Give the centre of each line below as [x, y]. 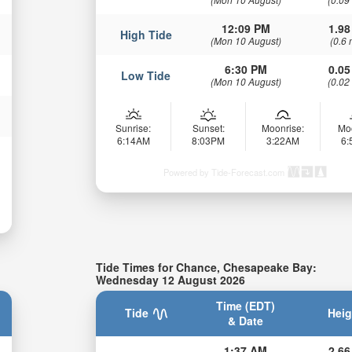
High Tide [146, 34]
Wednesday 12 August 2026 [171, 279]
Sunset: [208, 127]
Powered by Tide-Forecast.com [224, 172]
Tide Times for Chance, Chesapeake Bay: [207, 267]
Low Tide [146, 75]
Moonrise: [283, 127]
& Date [246, 321]
